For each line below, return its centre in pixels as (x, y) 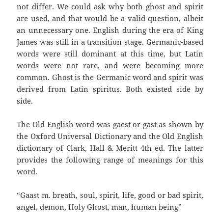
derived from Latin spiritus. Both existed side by (110, 89)
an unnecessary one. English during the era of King (110, 30)
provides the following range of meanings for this (110, 160)
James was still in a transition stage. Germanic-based (110, 42)
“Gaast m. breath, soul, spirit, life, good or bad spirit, (110, 195)
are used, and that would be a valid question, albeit (110, 18)
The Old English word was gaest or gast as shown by (110, 124)
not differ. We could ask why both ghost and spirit (110, 7)
